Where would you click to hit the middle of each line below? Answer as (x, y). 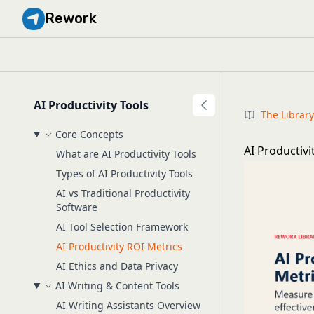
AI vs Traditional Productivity (123, 193)
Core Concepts (89, 134)
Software (77, 207)
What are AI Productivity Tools (126, 154)
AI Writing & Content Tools (117, 286)
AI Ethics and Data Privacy (117, 266)
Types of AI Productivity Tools (124, 173)
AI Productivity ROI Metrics (119, 246)
